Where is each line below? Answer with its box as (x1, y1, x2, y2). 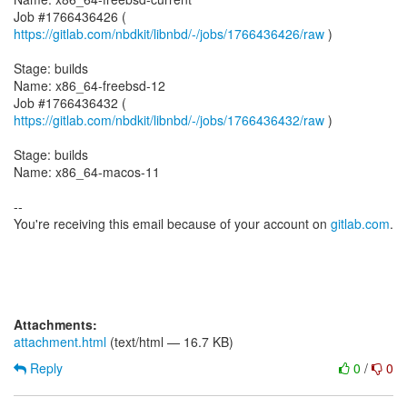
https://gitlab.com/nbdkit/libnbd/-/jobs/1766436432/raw (14, 111, 324, 129)
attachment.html (14, 333, 106, 351)
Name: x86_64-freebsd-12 (14, 76, 165, 94)
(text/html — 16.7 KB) (106, 333, 233, 351)
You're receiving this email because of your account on (14, 214, 331, 233)
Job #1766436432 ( (14, 94, 126, 112)
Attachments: (14, 315, 97, 333)
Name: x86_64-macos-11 (14, 163, 160, 181)
